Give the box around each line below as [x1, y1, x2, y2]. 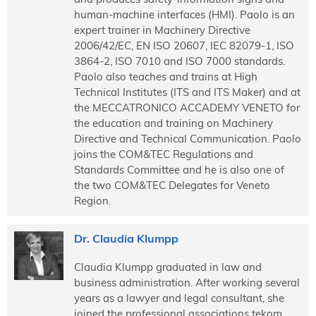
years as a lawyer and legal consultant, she [73, 291, 284, 305]
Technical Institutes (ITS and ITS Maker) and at [73, 85, 300, 99]
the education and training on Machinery [73, 116, 273, 130]
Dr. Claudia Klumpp [73, 231, 178, 245]
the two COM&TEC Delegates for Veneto [73, 178, 270, 192]
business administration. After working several [73, 275, 300, 289]
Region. [73, 193, 111, 207]
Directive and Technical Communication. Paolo [73, 131, 301, 145]
